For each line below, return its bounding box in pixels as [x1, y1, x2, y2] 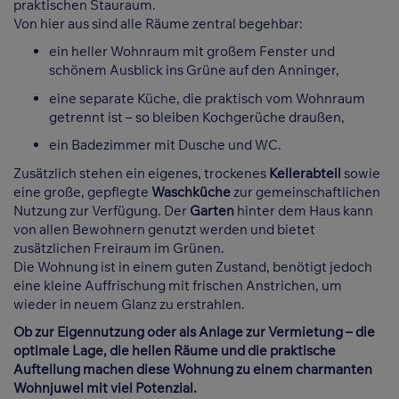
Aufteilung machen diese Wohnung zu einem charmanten [13, 361, 372, 379]
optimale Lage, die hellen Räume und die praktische [13, 342, 336, 360]
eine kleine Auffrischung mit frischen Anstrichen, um [13, 276, 342, 294]
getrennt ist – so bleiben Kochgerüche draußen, [49, 108, 345, 126]
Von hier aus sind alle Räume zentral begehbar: [13, 14, 303, 32]
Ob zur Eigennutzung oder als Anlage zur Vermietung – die [13, 323, 375, 341]
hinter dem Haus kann [234, 201, 373, 219]
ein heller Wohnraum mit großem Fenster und [49, 43, 335, 61]
